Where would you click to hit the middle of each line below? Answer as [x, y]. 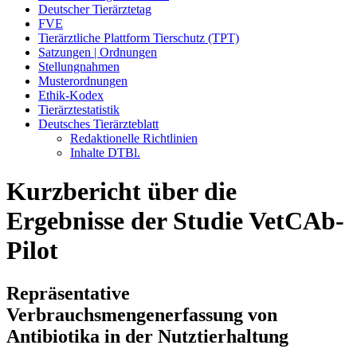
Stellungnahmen [79, 67]
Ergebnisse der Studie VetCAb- [175, 221]
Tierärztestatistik [79, 110]
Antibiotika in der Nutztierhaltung [147, 336]
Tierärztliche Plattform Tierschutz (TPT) [139, 38]
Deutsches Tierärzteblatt [98, 124]
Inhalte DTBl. [105, 153]
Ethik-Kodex [71, 95]
